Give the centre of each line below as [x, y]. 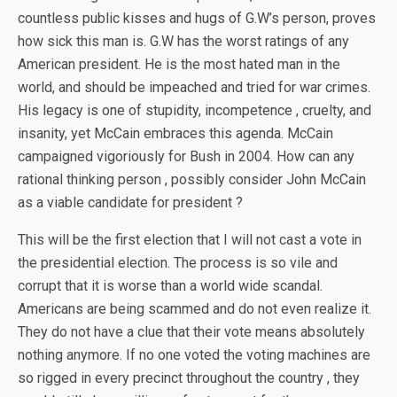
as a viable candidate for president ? [130, 202]
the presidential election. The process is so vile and [178, 263]
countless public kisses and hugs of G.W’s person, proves [197, 18]
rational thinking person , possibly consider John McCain [192, 179]
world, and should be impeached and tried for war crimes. [194, 87]
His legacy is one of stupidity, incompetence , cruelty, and [195, 110]
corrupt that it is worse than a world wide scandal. [170, 286]
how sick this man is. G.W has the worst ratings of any [183, 41]
